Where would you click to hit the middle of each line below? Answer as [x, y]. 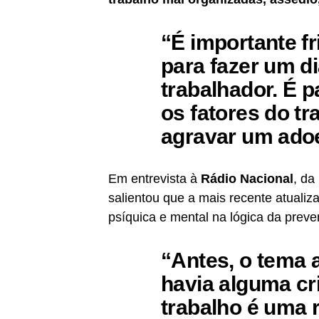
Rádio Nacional [245, 179]
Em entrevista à [153, 179]
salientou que [146, 198]
